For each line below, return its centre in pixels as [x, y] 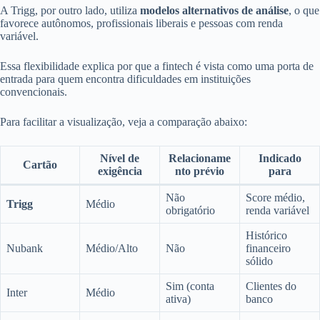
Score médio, [275, 197]
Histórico [266, 235]
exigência [120, 171]
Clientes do [271, 286]
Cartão [40, 164]
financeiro [268, 248]
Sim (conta [190, 286]
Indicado [280, 158]
